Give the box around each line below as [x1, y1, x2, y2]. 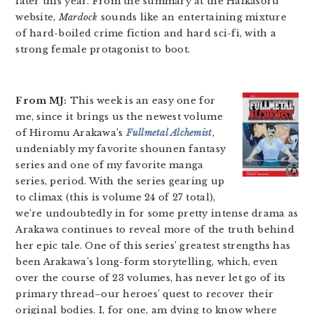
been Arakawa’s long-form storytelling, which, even [15, 256, 278, 268]
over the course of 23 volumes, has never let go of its [15, 272, 286, 284]
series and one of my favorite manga [15, 159, 204, 171]
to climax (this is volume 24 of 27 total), [15, 191, 216, 203]
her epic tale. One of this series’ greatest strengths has [15, 240, 291, 252]
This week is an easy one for [67, 95, 216, 107]
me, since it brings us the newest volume [15, 111, 223, 123]
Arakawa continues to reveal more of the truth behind [15, 224, 294, 235]
